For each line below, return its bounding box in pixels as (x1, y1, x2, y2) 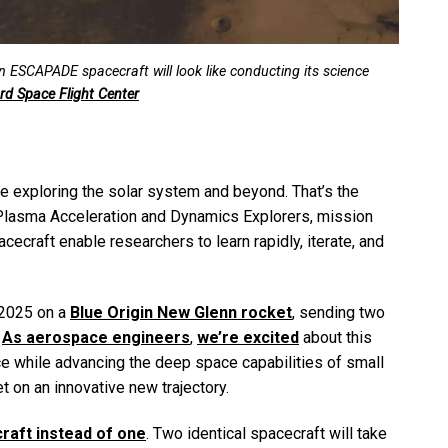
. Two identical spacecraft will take (146, 424, 387, 443)
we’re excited (197, 328, 299, 348)
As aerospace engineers (2, 328, 190, 348)
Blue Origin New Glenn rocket (70, 303, 292, 323)
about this (299, 328, 372, 348)
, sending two (292, 303, 385, 323)
